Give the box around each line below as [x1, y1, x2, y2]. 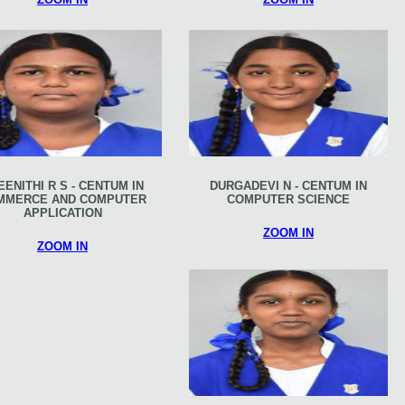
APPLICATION [23, 205, 102, 220]
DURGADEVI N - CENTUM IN [210, 178, 367, 193]
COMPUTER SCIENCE [227, 192, 350, 206]
